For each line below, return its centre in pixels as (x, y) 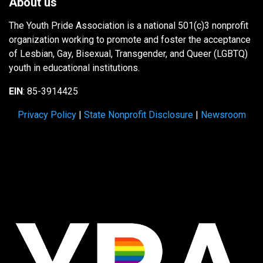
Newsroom (223, 115)
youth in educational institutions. (75, 68)
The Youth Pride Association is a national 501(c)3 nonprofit (129, 26)
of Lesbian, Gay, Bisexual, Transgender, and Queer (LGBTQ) (128, 54)
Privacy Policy (47, 115)
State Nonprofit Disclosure (138, 115)
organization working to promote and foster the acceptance (130, 40)
